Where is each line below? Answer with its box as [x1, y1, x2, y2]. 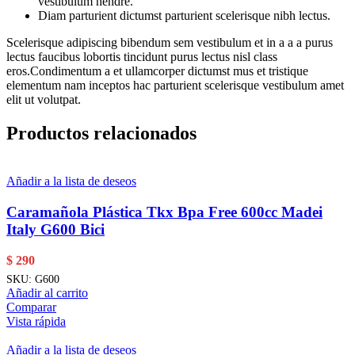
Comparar [6, 300, 56, 314]
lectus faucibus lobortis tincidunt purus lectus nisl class [6, 50, 277, 64]
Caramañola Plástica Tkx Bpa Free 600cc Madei [6, 203, 323, 220]
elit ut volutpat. [6, 93, 81, 107]
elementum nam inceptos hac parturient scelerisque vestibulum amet [6, 78, 344, 93]
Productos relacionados [6, 123, 197, 144]
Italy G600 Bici [6, 220, 105, 238]
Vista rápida [6, 314, 66, 328]
